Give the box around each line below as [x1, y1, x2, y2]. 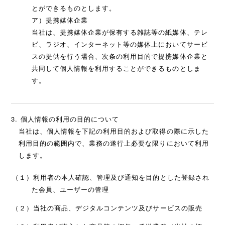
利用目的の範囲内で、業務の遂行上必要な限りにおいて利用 [18, 138, 209, 148]
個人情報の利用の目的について [20, 114, 120, 124]
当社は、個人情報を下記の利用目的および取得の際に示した [18, 126, 209, 136]
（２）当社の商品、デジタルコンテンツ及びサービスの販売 [12, 202, 202, 212]
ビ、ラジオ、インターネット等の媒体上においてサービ [31, 39, 208, 49]
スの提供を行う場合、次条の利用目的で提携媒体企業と [31, 51, 208, 61]
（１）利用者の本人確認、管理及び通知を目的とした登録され [12, 172, 209, 182]
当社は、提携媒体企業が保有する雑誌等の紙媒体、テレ [31, 27, 208, 37]
